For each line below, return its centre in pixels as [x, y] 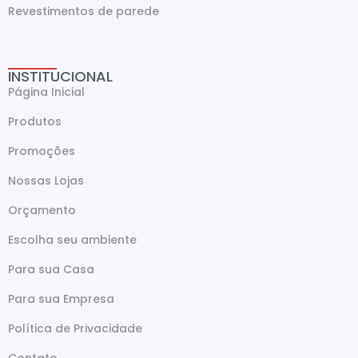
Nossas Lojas [46, 180]
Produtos [35, 121]
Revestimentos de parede [84, 11]
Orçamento [42, 210]
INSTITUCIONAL [60, 76]
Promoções [42, 151]
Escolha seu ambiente [72, 239]
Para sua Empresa [61, 298]
